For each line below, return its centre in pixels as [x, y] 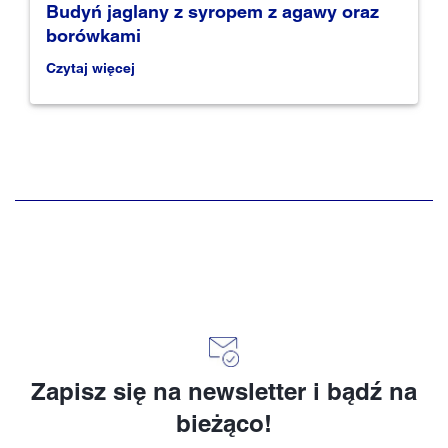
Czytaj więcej [90, 67]
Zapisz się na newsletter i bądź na [224, 390]
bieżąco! [224, 422]
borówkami [93, 35]
